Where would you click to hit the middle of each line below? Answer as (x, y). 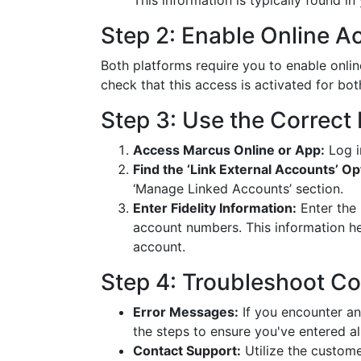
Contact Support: (187, 351)
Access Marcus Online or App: (229, 150)
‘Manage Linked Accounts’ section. (238, 189)
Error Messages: (186, 312)
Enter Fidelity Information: (215, 208)
